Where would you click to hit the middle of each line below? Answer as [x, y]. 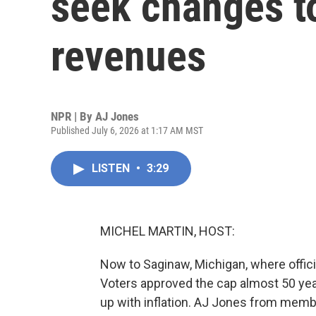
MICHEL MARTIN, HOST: [168, 231]
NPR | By [73, 116]
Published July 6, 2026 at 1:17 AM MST [127, 130]
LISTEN [112, 168]
